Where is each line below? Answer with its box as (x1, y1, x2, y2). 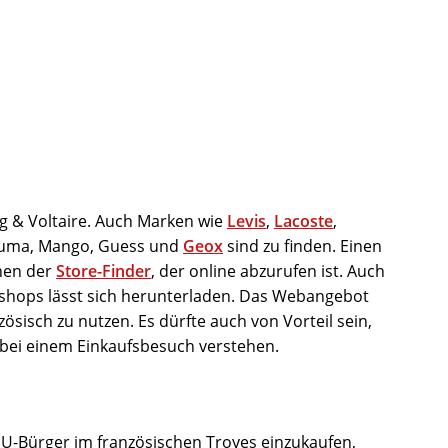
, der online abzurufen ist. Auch (151, 260, 385, 283)
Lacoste (274, 210, 333, 233)
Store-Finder (56, 260, 151, 283)
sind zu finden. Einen (223, 235, 382, 258)
